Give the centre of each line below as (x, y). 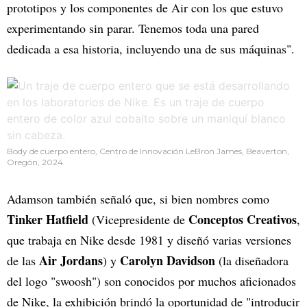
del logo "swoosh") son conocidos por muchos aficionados (151, 281)
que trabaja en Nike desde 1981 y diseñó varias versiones (149, 240)
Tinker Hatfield (48, 220)
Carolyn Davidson (168, 261)
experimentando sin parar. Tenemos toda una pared (133, 28)
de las (23, 261)
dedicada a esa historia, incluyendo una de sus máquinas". (151, 49)
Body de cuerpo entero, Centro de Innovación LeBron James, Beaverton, (148, 151)
